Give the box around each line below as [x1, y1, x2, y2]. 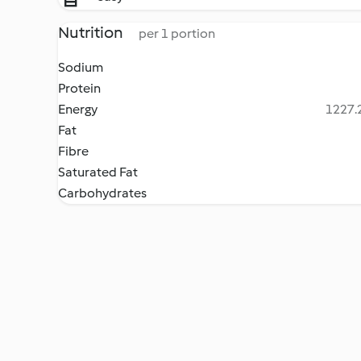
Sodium [58, 60, 103, 75]
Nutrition [58, 23, 126, 42]
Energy [58, 102, 98, 117]
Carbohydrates [58, 185, 147, 201]
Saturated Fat [58, 164, 138, 180]
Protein [58, 81, 101, 96]
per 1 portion [139, 26, 215, 41]
